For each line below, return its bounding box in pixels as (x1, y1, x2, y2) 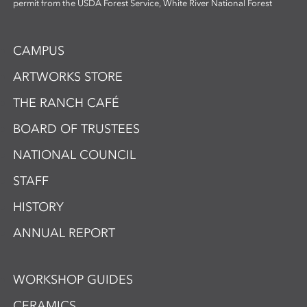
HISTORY (13, 199, 64, 215)
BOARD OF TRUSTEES (13, 121, 140, 137)
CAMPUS (13, 43, 65, 59)
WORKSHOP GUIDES (13, 272, 134, 288)
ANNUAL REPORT (13, 225, 116, 241)
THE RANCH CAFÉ (13, 95, 120, 111)
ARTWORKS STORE (13, 69, 123, 85)
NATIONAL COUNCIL (13, 147, 136, 163)
